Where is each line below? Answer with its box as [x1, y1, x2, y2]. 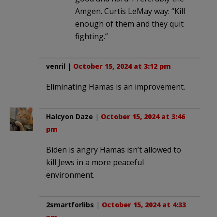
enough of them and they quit [75, 18, 184, 29]
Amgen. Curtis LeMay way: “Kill [75, 5, 185, 16]
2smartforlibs [46, 200, 94, 209]
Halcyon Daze [46, 111, 93, 121]
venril [46, 61, 65, 71]
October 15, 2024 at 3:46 [101, 111, 185, 121]
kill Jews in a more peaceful [46, 156, 144, 168]
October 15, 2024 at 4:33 [102, 200, 186, 209]
